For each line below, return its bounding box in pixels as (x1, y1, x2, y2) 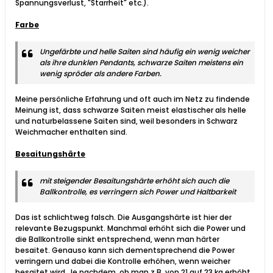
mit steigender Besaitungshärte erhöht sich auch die (40, 175, 229, 186)
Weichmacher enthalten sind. (15, 127, 127, 138)
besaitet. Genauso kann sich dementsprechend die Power (15, 245, 235, 256)
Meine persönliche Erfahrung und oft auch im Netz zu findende (15, 94, 250, 105)
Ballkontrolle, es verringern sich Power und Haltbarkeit (40, 186, 236, 197)
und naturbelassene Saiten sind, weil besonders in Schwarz (15, 116, 238, 127)
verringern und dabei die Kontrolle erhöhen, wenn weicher (15, 256, 230, 267)
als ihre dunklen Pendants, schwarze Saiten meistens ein (40, 57, 243, 68)
